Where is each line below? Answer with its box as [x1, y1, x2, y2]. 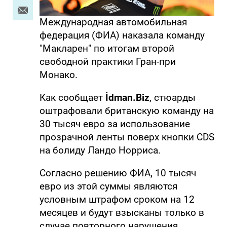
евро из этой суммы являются [39, 180, 177, 192]
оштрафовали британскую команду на [39, 104, 214, 117]
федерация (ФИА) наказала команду [39, 29, 205, 41]
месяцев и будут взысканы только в [39, 206, 204, 218]
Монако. [39, 68, 78, 81]
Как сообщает [39, 91, 105, 103]
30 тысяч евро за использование [39, 118, 190, 130]
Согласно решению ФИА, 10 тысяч [39, 167, 196, 179]
